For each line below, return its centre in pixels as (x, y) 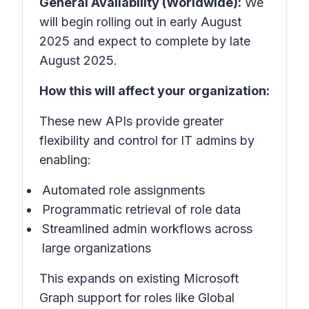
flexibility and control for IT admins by (147, 140)
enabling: (65, 160)
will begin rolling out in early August (140, 22)
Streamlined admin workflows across (147, 229)
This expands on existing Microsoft (139, 278)
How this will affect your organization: (154, 91)
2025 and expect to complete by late (145, 41)
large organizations (97, 248)
